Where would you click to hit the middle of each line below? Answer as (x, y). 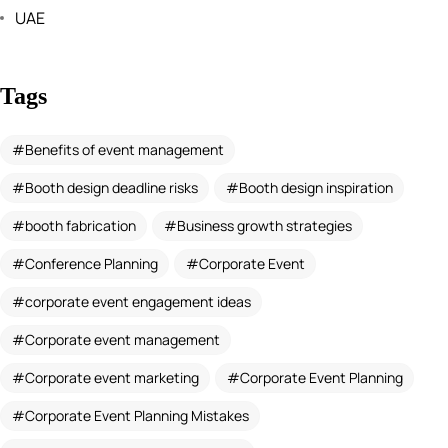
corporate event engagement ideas (137, 301)
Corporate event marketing (111, 377)
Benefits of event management (124, 149)
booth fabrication (80, 225)
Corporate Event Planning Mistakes (136, 415)
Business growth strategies (264, 225)
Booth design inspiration (315, 187)
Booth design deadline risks (111, 187)
